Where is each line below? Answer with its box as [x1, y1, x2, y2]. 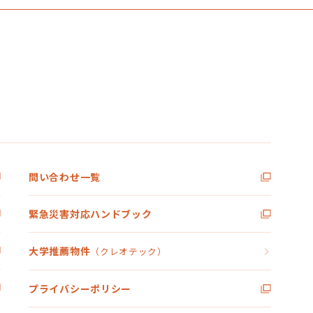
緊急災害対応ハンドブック [29, 207, 152, 221]
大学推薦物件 [29, 244, 91, 258]
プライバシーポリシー [29, 282, 131, 296]
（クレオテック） [90, 245, 167, 258]
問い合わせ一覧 [29, 170, 101, 184]
